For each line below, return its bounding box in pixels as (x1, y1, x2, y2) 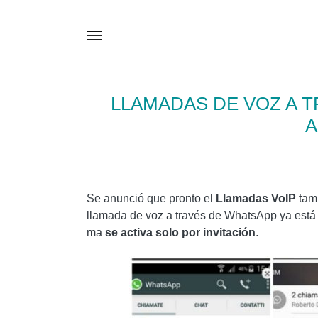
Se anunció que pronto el (87, 192, 216, 204)
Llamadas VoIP (216, 192, 299, 204)
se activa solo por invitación (102, 226, 256, 238)
